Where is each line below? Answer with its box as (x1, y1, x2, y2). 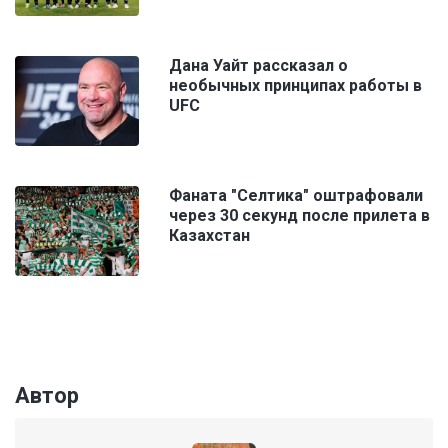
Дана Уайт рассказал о (169, 56, 348, 76)
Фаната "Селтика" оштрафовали (169, 186, 423, 206)
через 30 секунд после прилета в (169, 206, 430, 226)
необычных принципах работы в (169, 76, 422, 96)
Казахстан (169, 226, 250, 246)
